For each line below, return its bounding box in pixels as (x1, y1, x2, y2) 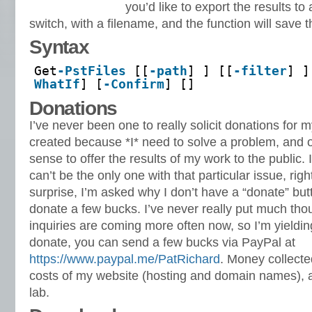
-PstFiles (57, 64, 126, 78)
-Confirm (103, 77, 164, 91)
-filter (233, 64, 287, 78)
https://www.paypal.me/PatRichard (29, 252, 220, 266)
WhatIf (34, 77, 80, 91)
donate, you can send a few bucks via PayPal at (29, 235, 295, 249)
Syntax (29, 36, 89, 58)
